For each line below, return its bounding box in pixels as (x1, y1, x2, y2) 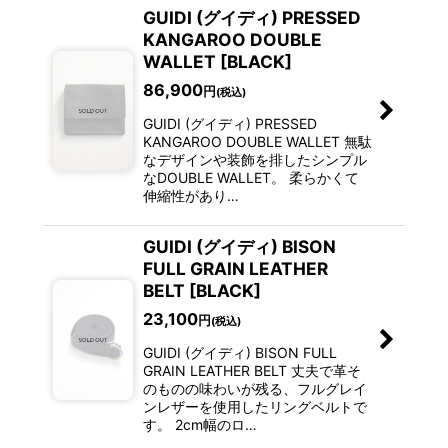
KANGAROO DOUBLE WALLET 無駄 (142, 133, 372, 151)
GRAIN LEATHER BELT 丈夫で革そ (142, 362, 361, 380)
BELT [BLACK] (142, 280, 261, 302)
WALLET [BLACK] (142, 51, 292, 73)
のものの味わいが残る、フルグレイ (142, 380, 367, 398)
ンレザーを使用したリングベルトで (142, 398, 367, 416)
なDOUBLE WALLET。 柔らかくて (142, 169, 359, 187)
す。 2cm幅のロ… (142, 416, 257, 434)
